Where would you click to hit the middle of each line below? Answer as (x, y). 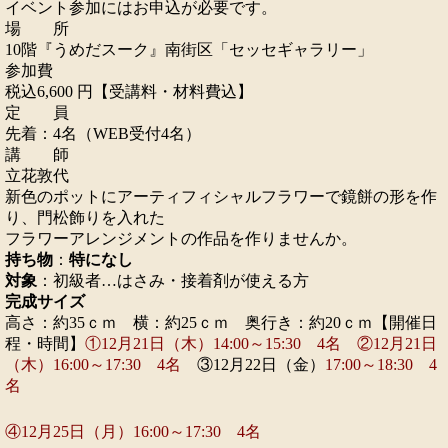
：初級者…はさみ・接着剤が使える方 (173, 281)
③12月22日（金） (261, 365)
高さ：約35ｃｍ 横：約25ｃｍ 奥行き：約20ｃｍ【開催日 (221, 323)
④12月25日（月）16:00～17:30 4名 (133, 432)
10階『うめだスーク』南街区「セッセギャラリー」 (189, 50)
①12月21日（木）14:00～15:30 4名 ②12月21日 (261, 344)
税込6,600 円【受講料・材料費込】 (129, 92)
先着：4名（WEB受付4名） (103, 134)
